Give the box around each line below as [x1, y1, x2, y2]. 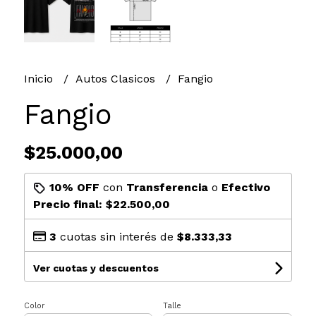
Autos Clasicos [75, 71, 159, 85]
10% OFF [49, 180, 99, 194]
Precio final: [32, 197, 106, 211]
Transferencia [126, 180, 208, 194]
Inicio [23, 71, 56, 85]
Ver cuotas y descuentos [32, 262, 159, 274]
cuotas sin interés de [56, 229, 177, 243]
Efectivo [221, 180, 270, 194]
